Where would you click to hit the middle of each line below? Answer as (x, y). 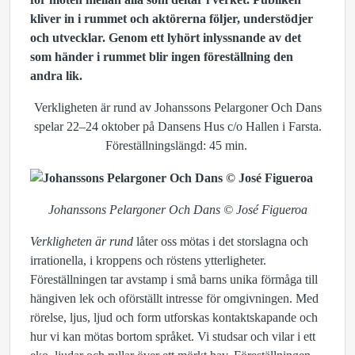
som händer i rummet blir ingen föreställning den (162, 57)
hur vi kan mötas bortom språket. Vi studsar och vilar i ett (173, 337)
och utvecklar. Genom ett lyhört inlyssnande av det (166, 38)
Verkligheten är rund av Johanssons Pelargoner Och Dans (177, 107)
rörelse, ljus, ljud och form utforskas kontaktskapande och (174, 318)
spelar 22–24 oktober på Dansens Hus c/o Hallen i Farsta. (177, 126)
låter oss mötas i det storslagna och (221, 242)
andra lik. (58, 76)
